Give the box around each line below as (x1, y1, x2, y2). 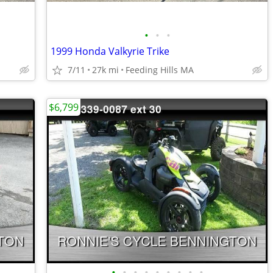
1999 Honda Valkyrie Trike (51, 44, 169, 58)
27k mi (92, 64, 119, 76)
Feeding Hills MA (126, 64, 194, 76)
